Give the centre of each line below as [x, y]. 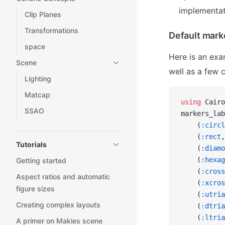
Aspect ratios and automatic [63, 177]
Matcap [37, 95]
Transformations [51, 30]
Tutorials [31, 144]
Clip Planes [43, 14]
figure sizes [35, 189]
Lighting [38, 79]
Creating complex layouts [58, 205]
